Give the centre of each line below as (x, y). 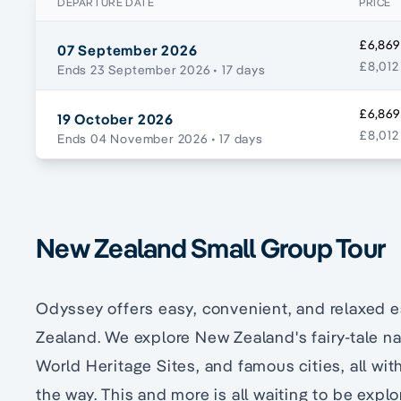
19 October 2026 (115, 119)
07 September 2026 (128, 51)
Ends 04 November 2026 (132, 139)
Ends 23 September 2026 (134, 70)
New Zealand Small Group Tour (211, 248)
